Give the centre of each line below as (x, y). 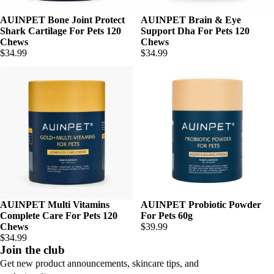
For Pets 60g (167, 216)
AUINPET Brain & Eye (191, 20)
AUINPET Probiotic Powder (201, 205)
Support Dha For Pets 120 (195, 31)
